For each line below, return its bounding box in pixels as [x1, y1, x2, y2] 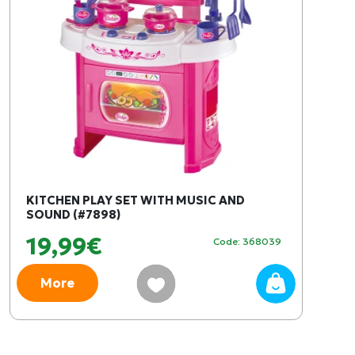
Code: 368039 [213, 235, 281, 247]
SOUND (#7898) [26, 207, 120, 222]
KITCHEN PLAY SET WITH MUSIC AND [26, 193, 245, 208]
